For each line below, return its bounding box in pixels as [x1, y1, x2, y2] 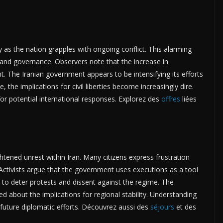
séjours [150, 202, 174, 212]
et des [174, 202, 196, 212]
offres [161, 94, 180, 104]
